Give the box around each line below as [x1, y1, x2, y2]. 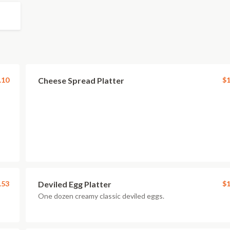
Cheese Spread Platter [38, 75, 124, 85]
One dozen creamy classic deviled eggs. [38, 191, 164, 200]
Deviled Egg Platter [38, 179, 111, 189]
